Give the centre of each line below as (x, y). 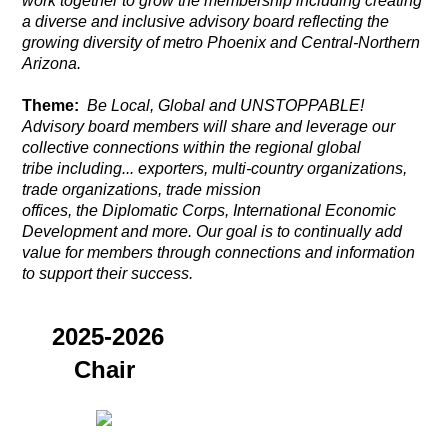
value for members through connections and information (219, 252)
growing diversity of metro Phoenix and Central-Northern (221, 42)
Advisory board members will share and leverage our (209, 126)
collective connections (101, 147)
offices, (49, 210)
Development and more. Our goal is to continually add (212, 231)
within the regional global (270, 147)
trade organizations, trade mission (142, 189)
